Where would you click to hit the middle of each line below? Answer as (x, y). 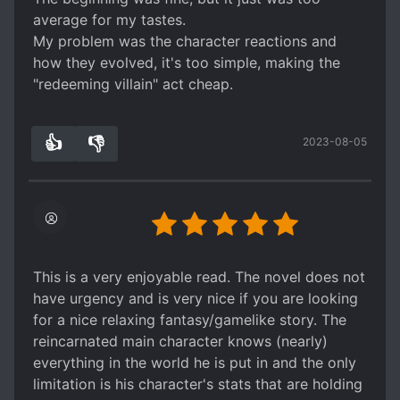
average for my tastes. (109, 20)
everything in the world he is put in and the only (195, 362)
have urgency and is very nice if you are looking (196, 298)
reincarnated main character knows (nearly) (180, 341)
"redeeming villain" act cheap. (133, 84)
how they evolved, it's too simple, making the (187, 62)
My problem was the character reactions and (185, 41)
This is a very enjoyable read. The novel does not (199, 277)
